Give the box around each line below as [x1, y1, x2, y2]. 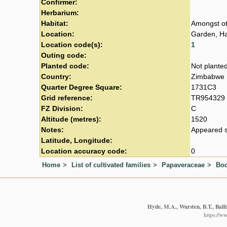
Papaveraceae [162, 161, 205, 169]
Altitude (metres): [41, 115, 101, 123]
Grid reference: [41, 94, 93, 102]
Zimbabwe [191, 72, 224, 81]
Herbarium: [41, 9, 79, 17]
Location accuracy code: [41, 147, 127, 155]
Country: [41, 72, 71, 81]
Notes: [41, 126, 64, 134]
